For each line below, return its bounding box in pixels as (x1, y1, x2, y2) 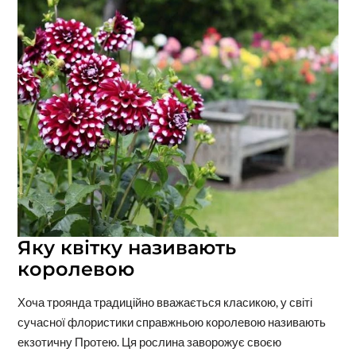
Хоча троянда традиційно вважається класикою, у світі (17, 294, 312, 309)
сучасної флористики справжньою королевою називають (17, 314, 326, 329)
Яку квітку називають (17, 235, 236, 259)
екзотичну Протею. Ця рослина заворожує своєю (17, 334, 281, 349)
